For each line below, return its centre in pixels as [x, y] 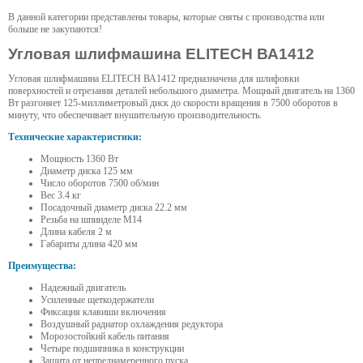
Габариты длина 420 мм [89, 244]
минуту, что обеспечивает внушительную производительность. [135, 115]
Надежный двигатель [83, 288]
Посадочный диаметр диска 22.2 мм [114, 208]
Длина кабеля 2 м [76, 232]
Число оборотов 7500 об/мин [100, 184]
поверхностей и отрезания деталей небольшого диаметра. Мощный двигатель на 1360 [181, 91]
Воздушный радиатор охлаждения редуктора [132, 325]
